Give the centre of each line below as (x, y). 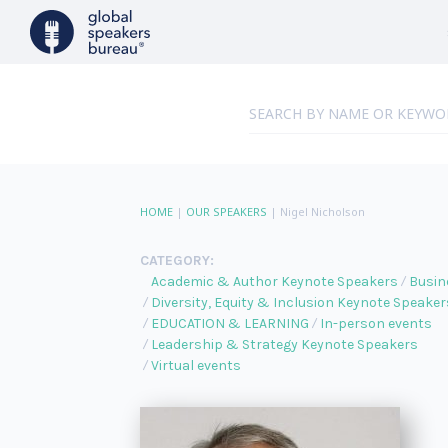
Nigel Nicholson (322, 211)
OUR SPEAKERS (226, 211)
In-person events (375, 323)
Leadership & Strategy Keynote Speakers (284, 344)
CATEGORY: (176, 260)
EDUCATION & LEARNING (229, 323)
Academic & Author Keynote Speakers (274, 281)
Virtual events (195, 365)
